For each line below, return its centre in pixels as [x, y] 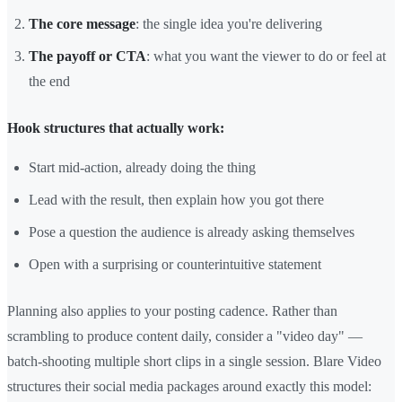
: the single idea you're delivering [229, 24]
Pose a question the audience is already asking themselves [192, 232]
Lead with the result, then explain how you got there [176, 200]
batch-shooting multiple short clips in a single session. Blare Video [194, 362]
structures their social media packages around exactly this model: [189, 387]
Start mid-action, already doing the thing [142, 168]
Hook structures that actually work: [116, 128]
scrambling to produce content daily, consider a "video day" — [185, 336]
